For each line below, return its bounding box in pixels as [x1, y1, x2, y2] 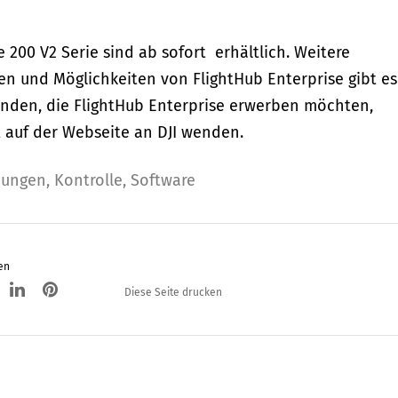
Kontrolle [54, 171, 123, 190]
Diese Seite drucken [123, 286, 222, 298]
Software [131, 171, 195, 190]
